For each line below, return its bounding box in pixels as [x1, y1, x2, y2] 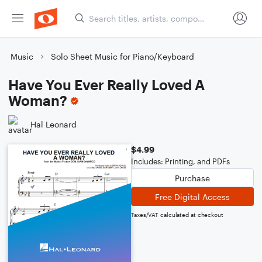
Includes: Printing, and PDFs [131, 157, 230, 166]
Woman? [8, 92, 67, 109]
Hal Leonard [30, 119, 77, 129]
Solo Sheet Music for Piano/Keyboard [51, 51, 194, 61]
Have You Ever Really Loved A [8, 76, 205, 93]
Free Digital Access [155, 191, 230, 202]
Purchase [175, 173, 210, 183]
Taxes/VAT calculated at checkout [131, 211, 223, 218]
